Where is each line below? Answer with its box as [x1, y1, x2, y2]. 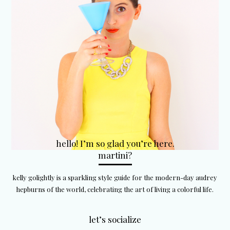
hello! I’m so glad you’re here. [55, 138, 175, 149]
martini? [98, 149, 132, 161]
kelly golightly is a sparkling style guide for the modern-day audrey [13, 173, 217, 182]
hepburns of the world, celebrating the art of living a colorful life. [16, 185, 214, 194]
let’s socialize [89, 214, 141, 225]
